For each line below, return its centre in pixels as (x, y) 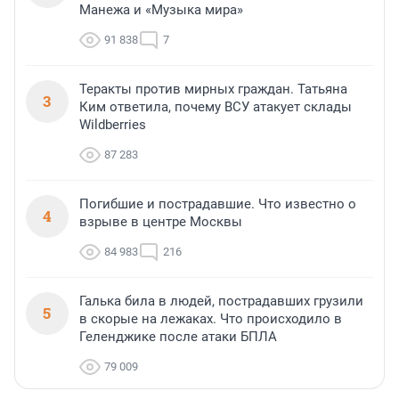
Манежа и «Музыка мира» (161, 10)
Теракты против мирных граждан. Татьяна (213, 90)
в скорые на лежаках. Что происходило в (211, 319)
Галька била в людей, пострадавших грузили (221, 301)
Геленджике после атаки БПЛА (178, 337)
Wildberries (113, 125)
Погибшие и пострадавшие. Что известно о (218, 204)
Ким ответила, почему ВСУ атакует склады (216, 107)
